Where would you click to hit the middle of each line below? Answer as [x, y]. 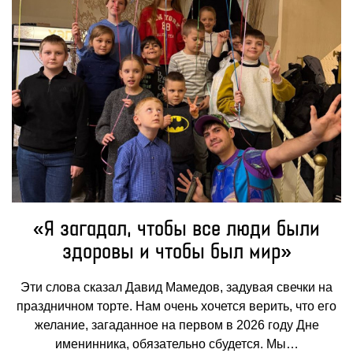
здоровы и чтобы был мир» [176, 253]
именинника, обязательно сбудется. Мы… [176, 344]
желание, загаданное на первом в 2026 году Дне [176, 325]
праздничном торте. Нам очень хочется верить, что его [176, 307]
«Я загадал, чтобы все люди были [176, 230]
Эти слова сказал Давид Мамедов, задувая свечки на [176, 288]
